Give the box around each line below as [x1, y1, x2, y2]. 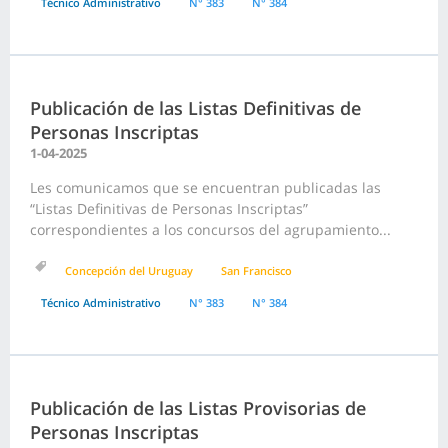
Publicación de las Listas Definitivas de [30, 96, 361, 121]
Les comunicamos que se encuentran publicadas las [30, 178, 381, 198]
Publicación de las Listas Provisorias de [30, 396, 366, 421]
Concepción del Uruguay [65, 263, 193, 279]
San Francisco [221, 263, 292, 279]
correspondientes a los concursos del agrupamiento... [30, 220, 391, 240]
